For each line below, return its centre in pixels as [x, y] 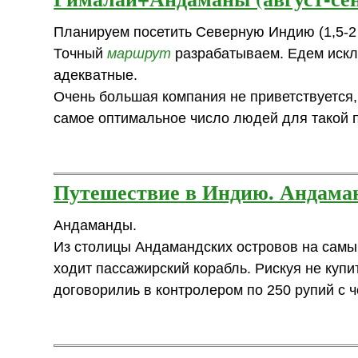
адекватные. [96, 76]
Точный [81, 54]
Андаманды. [95, 226]
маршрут [139, 54]
